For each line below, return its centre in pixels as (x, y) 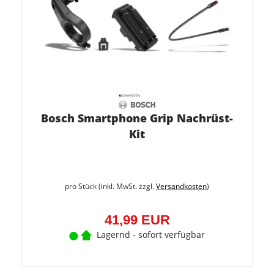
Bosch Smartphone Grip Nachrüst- (137, 118)
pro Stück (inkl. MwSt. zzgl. (110, 186)
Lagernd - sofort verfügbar (151, 235)
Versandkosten (181, 186)
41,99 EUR (137, 220)
